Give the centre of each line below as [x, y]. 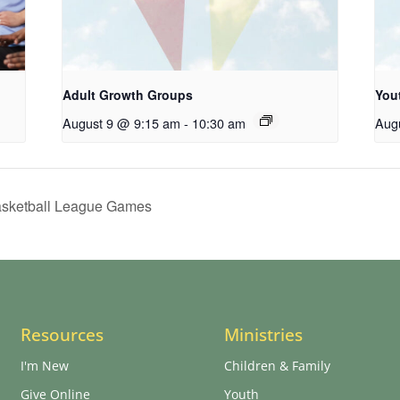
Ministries [263, 335]
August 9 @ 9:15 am [122, 123]
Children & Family [277, 366]
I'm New [45, 366]
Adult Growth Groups [128, 95]
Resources [62, 335]
